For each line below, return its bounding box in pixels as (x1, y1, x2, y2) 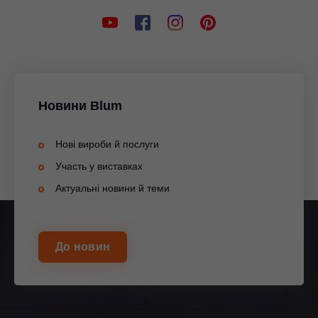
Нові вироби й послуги (55, 138, 159, 150)
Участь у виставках (55, 160, 143, 172)
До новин (55, 240, 110, 253)
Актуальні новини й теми (55, 182, 170, 194)
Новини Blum (38, 98, 122, 113)
